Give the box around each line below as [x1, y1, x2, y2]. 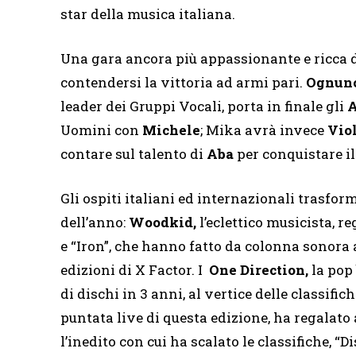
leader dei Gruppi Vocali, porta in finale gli [60, 97, 347, 116]
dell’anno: [60, 213, 129, 232]
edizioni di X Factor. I [60, 261, 209, 280]
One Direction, [209, 261, 308, 280]
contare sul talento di [60, 145, 207, 164]
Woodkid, [129, 213, 196, 232]
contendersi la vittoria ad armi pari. [60, 73, 306, 92]
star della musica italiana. [60, 5, 235, 24]
